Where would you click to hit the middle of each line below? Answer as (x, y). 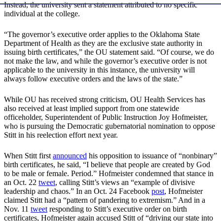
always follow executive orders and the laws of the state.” (93, 79)
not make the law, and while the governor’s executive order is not (105, 61)
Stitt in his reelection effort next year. (61, 135)
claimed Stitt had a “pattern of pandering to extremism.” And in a (105, 200)
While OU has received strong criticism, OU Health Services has (105, 100)
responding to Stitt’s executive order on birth (117, 209)
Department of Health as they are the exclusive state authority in (103, 43)
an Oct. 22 (21, 183)
